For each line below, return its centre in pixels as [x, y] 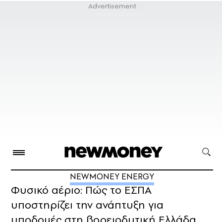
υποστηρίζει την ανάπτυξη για [87, 205]
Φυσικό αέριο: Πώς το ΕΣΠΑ [81, 190]
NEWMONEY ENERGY [112, 177]
